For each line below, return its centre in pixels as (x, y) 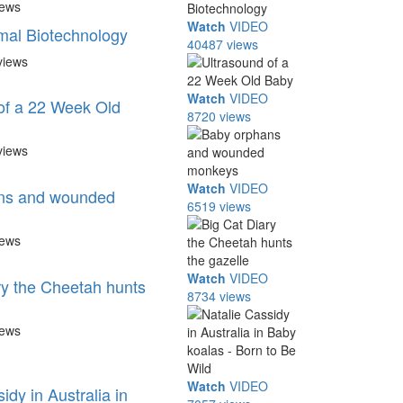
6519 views (219, 206)
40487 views (223, 44)
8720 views (219, 116)
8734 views (219, 296)
